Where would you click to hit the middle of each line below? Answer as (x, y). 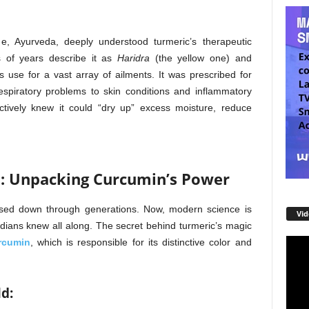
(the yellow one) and (200, 58)
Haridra (133, 58)
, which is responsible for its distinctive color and (141, 242)
